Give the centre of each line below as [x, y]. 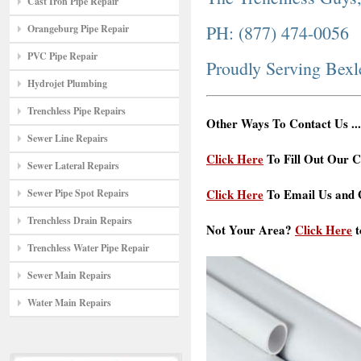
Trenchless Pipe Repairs [77, 111]
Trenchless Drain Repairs [80, 220]
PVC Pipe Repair [62, 56]
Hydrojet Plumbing [67, 83]
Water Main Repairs [69, 303]
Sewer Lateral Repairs [73, 166]
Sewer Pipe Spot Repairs [78, 193]
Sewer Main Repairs [69, 275]
